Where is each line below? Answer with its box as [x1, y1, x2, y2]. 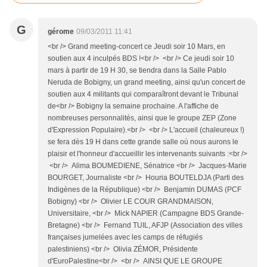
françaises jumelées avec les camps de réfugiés [48, 233, 203, 242]
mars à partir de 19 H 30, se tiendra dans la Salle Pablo [48, 66, 226, 75]
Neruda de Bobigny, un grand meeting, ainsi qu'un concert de [48, 78, 246, 87]
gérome [48, 27, 74, 36]
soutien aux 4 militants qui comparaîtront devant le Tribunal [48, 90, 238, 99]
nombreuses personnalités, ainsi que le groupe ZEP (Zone [48, 114, 237, 123]
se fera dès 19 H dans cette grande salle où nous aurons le [48, 138, 238, 147]
